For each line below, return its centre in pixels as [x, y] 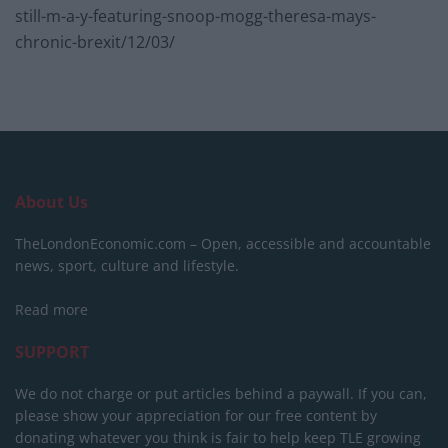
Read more [51, 310]
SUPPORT [52, 352]
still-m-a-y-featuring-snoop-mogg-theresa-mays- [195, 16]
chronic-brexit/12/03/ [95, 42]
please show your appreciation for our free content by [196, 416]
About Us [51, 202]
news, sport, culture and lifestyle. [127, 266]
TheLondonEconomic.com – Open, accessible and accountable [223, 244]
